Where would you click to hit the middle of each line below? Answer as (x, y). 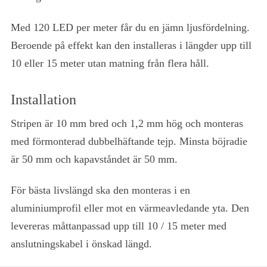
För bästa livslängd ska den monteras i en (100, 190)
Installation (44, 100)
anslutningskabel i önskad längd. (81, 244)
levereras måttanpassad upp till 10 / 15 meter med (119, 226)
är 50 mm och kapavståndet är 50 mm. (94, 159)
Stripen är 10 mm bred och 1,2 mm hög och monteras (127, 124)
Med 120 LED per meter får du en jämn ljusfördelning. (130, 28)
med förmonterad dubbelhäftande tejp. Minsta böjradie (129, 142)
